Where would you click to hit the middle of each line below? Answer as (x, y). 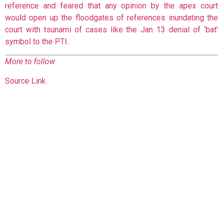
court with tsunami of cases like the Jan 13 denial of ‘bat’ (111, 29)
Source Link (25, 81)
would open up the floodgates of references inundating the (111, 17)
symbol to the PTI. (37, 41)
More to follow (30, 62)
